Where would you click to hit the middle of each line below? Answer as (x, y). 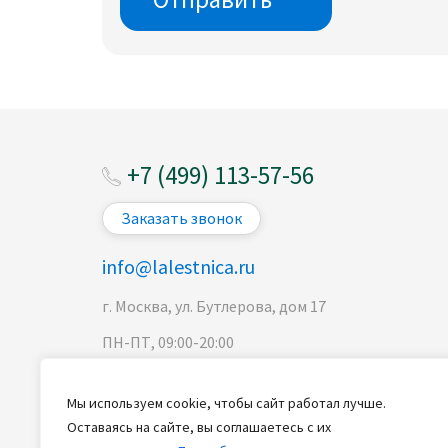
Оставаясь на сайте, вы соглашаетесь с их (199, 427)
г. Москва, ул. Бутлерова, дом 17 (214, 306)
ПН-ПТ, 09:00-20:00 (168, 342)
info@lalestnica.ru (178, 267)
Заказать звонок (181, 218)
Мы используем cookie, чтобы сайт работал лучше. (226, 403)
